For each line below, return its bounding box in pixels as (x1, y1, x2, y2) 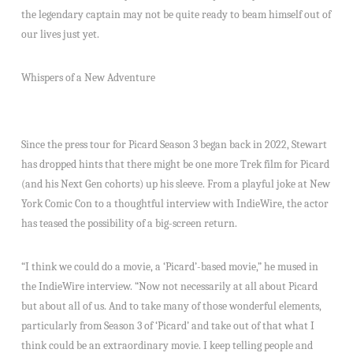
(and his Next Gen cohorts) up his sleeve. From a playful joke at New (20, 176, 330, 191)
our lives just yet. (20, 27, 99, 41)
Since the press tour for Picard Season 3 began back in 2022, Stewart (20, 137, 327, 151)
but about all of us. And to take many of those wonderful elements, (20, 299, 321, 313)
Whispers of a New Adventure (20, 70, 155, 84)
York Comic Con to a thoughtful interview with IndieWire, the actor (20, 196, 329, 210)
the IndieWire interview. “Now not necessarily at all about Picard (20, 279, 318, 293)
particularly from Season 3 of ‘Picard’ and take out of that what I (20, 318, 314, 333)
